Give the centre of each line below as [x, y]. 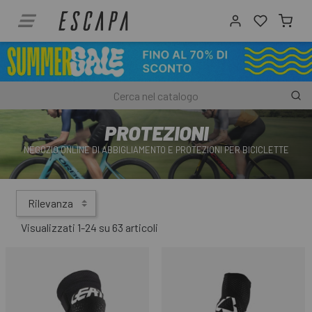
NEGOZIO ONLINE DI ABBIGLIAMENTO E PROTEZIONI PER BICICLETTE [156, 149]
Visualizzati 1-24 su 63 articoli [89, 228]
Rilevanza [50, 203]
